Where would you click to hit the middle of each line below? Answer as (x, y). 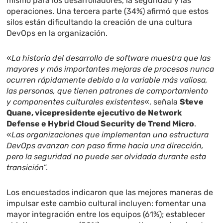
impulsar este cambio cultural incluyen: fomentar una (107, 204)
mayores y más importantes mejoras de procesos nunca (111, 69)
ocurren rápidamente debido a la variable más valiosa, (107, 80)
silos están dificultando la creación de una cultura (100, 22)
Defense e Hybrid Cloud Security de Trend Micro (101, 124)
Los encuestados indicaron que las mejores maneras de (110, 193)
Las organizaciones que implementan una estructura (110, 135)
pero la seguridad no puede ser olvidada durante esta (107, 157)
